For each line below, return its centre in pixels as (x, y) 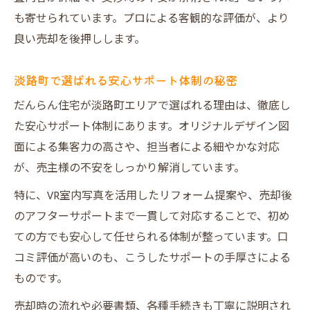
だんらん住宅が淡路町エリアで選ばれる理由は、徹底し (152, 106)
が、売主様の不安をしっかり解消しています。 (129, 168)
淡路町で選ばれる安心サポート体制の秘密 (126, 80)
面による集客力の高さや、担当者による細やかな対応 (147, 148)
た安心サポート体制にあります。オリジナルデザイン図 (152, 127)
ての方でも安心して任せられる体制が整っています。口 (151, 238)
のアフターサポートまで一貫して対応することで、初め (152, 217)
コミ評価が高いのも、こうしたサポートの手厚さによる (152, 258)
